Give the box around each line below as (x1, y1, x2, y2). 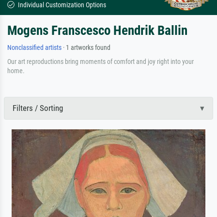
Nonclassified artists (7, 43, 62, 52)
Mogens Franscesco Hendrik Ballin (7, 22, 187, 38)
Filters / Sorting (12, 103, 63, 113)
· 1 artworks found (62, 43, 110, 52)
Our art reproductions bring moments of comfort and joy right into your (7, 57, 194, 65)
